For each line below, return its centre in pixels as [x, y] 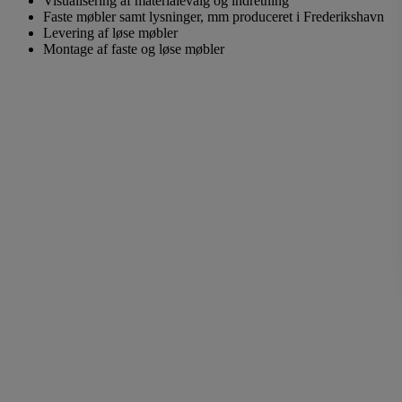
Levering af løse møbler [110, 32]
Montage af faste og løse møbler [134, 48]
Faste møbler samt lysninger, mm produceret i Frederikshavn [214, 16]
